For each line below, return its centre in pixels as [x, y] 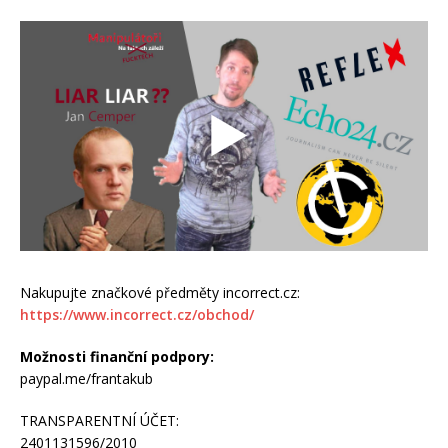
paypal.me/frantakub [86, 379]
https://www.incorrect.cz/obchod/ [137, 315]
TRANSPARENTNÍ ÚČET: [99, 421]
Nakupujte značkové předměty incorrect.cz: [160, 293]
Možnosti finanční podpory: [117, 357]
